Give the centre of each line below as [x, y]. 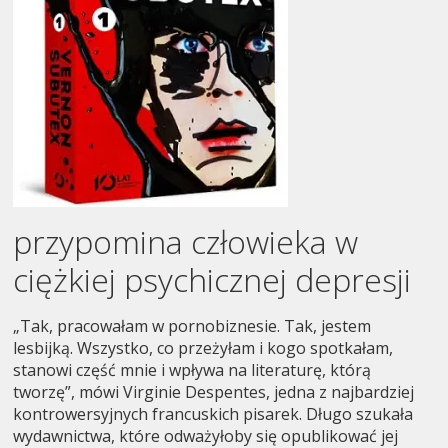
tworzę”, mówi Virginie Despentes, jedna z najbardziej [214, 391]
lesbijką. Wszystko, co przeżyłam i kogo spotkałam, [203, 347]
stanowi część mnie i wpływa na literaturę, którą [192, 369]
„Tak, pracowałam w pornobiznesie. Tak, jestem [192, 325]
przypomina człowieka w [186, 241]
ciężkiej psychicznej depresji [212, 279]
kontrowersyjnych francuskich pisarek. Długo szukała [213, 413]
